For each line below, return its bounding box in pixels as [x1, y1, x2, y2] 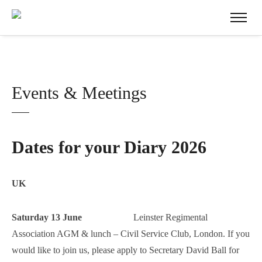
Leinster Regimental [82, 212, 208, 222]
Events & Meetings [12, 83, 147, 102]
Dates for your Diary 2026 [12, 137, 206, 157]
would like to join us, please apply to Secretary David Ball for [12, 245, 242, 255]
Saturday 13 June [12, 212, 82, 222]
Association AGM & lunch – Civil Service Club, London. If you [12, 229, 250, 239]
